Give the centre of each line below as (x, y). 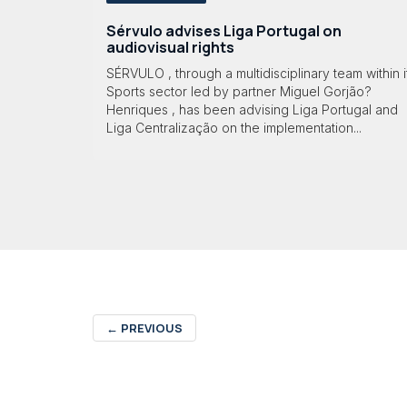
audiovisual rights (170, 47)
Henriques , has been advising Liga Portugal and (252, 110)
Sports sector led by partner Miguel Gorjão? (239, 92)
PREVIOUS (150, 328)
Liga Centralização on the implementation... (234, 128)
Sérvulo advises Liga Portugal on (224, 30)
